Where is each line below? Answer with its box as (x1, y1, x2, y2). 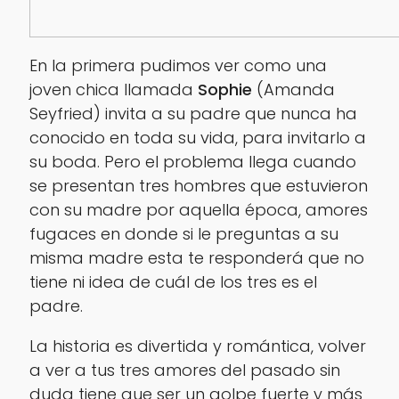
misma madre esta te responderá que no (28, 246, 364, 269)
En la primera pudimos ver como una (28, 53, 327, 77)
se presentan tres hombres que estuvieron (28, 174, 368, 197)
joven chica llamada (28, 77, 198, 101)
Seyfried (28, 102, 94, 125)
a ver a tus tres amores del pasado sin (28, 358, 340, 381)
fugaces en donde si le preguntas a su (28, 222, 338, 245)
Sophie (197, 77, 252, 101)
